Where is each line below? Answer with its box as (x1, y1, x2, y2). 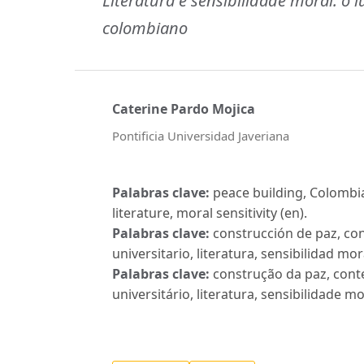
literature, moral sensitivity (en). (112, 204, 307, 223)
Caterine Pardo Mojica (112, 99, 255, 118)
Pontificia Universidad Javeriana (112, 127, 289, 144)
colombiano (102, 17, 188, 40)
